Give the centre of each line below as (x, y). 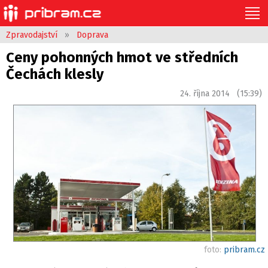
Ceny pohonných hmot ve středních (122, 57)
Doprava (92, 35)
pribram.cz (244, 249)
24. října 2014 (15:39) (221, 94)
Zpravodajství (32, 35)
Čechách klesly (55, 74)
